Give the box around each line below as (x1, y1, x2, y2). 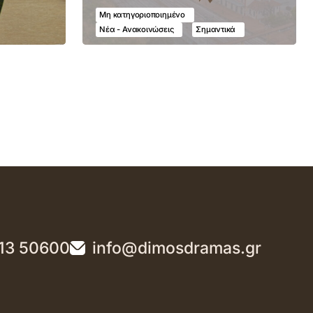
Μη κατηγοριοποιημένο (99, 9, 185, 20)
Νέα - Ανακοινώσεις (99, 24, 174, 34)
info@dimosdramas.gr (92, 238, 261, 259)
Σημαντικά (196, 24, 236, 34)
